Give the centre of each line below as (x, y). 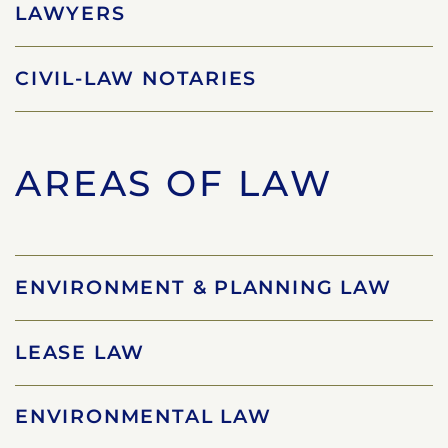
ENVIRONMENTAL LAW (143, 417)
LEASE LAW (80, 352)
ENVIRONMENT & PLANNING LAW (203, 287)
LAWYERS (70, 14)
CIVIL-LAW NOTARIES (136, 79)
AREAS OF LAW (174, 182)
